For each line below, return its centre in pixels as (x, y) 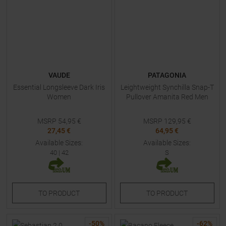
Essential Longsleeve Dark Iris (59, 87)
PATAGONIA (167, 75)
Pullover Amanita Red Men (167, 97)
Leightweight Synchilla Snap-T (167, 87)
